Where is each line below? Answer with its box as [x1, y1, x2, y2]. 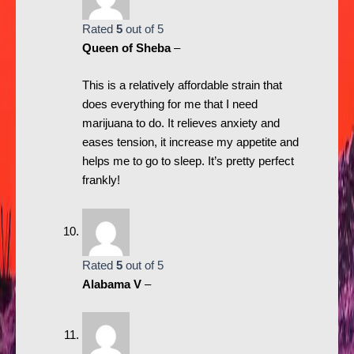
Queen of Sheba [81, 41, 174, 55]
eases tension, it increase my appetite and [81, 136, 299, 149]
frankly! [81, 174, 120, 187]
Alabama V [81, 277, 145, 291]
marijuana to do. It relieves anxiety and [81, 117, 280, 130]
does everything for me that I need [81, 98, 258, 111]
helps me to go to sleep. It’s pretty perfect [81, 155, 294, 168]
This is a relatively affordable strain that [81, 79, 282, 92]
